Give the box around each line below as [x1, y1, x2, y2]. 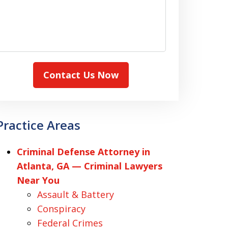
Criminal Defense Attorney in [16, 146, 150, 158]
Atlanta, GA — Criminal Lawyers [16, 160, 162, 172]
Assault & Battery [37, 188, 114, 201]
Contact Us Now [43, 69, 119, 81]
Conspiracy [37, 203, 85, 215]
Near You [16, 174, 60, 186]
